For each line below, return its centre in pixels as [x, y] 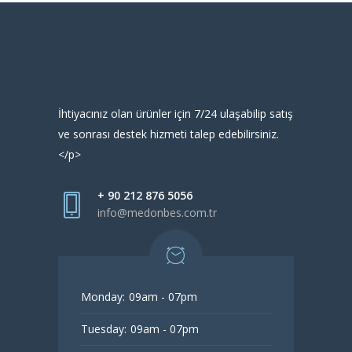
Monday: [103, 297]
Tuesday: [104, 329]
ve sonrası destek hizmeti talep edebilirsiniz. [169, 134]
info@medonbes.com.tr [157, 213]
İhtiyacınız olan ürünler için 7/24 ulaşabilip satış [176, 114]
